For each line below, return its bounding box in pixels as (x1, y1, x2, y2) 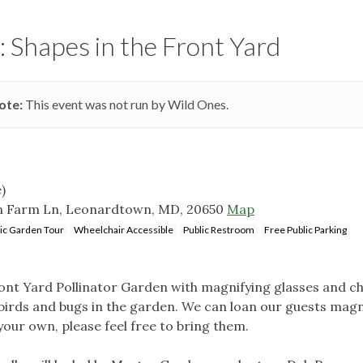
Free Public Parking (264, 223, 347, 236)
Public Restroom (183, 223, 254, 236)
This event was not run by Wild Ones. (22, 96, 228, 112)
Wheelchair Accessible (74, 223, 173, 236)
